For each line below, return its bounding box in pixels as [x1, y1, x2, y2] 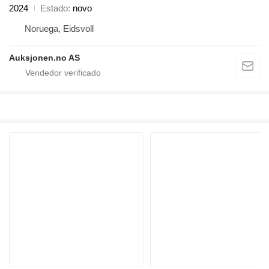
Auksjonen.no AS [9, 52, 80, 62]
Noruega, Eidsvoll [25, 23, 94, 34]
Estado [40, 2, 68, 13]
